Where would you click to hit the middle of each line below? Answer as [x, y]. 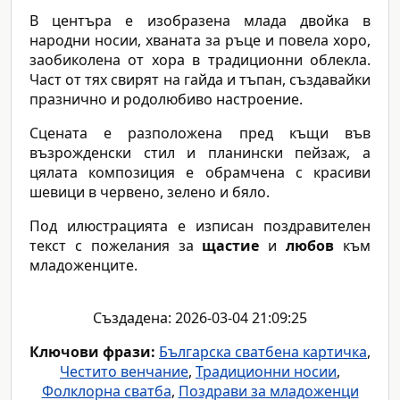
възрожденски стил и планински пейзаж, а [200, 153]
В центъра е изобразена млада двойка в [200, 21]
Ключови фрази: [92, 352]
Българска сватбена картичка [263, 352]
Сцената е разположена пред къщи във [200, 133]
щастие [231, 246]
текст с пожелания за [116, 246]
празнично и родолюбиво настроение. [166, 100]
